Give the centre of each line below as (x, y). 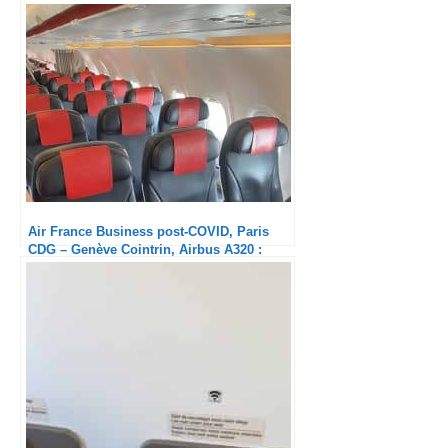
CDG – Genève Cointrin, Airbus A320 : (145, 250)
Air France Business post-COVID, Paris (148, 232)
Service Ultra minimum (99, 268)
